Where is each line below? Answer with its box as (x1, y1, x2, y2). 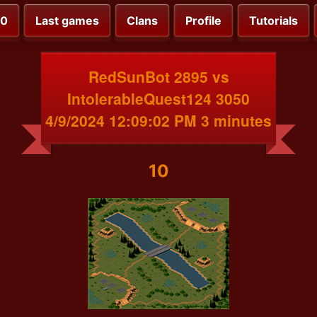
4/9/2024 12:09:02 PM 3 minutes (45, 109, 272, 131)
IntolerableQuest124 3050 (67, 87, 250, 109)
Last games (35, 13, 99, 28)
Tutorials (249, 13, 298, 28)
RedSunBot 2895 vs (88, 65, 229, 87)
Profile (185, 13, 221, 28)
